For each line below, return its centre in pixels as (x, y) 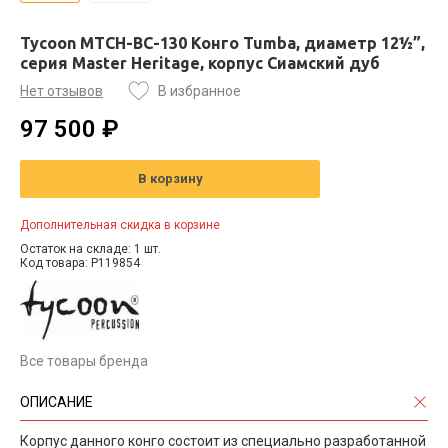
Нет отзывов (61, 90)
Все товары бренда (84, 360)
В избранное (199, 90)
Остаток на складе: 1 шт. (90, 248)
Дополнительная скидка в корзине (120, 224)
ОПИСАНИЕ (56, 401)
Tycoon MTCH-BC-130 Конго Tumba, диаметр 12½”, (222, 42)
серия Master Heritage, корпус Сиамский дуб (200, 62)
